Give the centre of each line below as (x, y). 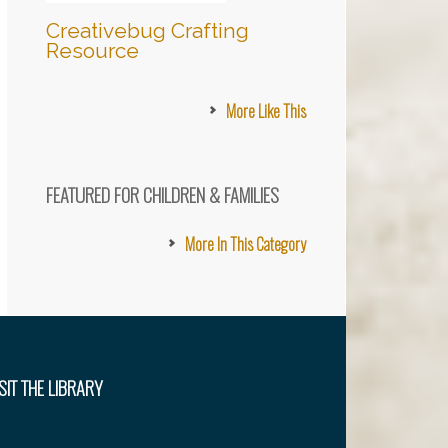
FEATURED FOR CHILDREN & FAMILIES (162, 194)
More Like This (266, 111)
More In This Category (245, 244)
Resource (92, 50)
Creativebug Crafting (147, 30)
